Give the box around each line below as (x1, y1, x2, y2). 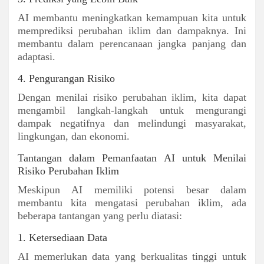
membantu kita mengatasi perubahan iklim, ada (18, 196, 246, 209)
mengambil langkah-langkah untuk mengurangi (18, 104, 246, 116)
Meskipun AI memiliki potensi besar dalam (18, 183, 246, 196)
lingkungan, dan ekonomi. (18, 130, 130, 142)
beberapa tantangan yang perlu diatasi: (18, 209, 182, 222)
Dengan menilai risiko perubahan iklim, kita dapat (18, 91, 246, 103)
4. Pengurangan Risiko (18, 72, 115, 84)
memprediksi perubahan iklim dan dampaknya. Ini (18, 24, 246, 37)
